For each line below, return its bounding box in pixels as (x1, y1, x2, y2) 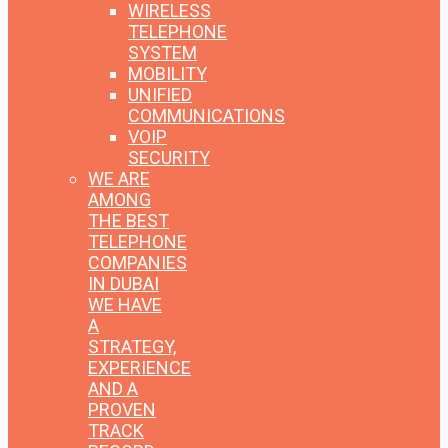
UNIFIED (128, 84, 192, 106)
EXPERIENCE (88, 357, 191, 379)
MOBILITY (128, 63, 207, 85)
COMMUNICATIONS (128, 105, 285, 127)
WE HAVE (88, 294, 162, 316)
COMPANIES (88, 252, 187, 274)
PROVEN (88, 399, 156, 421)
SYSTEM (128, 42, 197, 64)
